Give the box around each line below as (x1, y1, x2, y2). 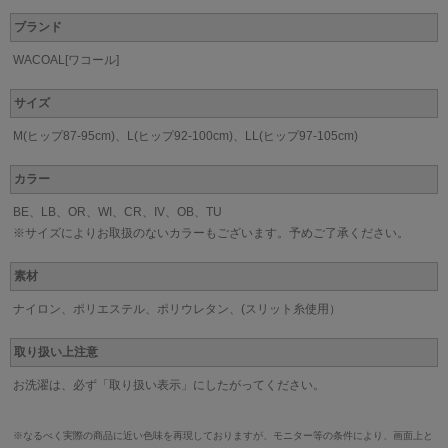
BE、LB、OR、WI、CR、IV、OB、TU (13, 205, 222, 220)
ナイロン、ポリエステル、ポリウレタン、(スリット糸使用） (13, 302, 341, 317)
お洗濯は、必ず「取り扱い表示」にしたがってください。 (13, 378, 325, 393)
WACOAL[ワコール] (13, 53, 119, 68)
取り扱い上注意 (14, 345, 98, 360)
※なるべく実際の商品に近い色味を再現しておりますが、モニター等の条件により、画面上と (13, 430, 433, 442)
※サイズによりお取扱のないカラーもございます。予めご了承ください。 (13, 226, 409, 241)
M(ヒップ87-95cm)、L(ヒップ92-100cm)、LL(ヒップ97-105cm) (13, 129, 358, 144)
